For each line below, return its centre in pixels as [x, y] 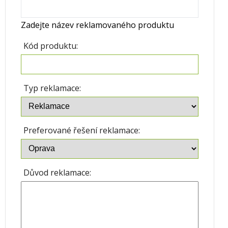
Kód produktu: [51, 46]
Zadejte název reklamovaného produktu [97, 25]
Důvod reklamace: [57, 172]
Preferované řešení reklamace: [82, 130]
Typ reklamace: [52, 88]
